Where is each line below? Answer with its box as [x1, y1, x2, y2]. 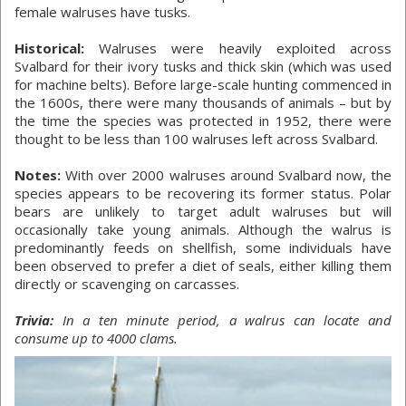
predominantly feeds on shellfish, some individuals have [14, 238, 391, 256]
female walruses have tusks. [14, 3, 190, 21]
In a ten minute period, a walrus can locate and [53, 311, 391, 329]
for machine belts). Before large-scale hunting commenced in [14, 75, 391, 93]
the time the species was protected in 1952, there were [14, 111, 391, 130]
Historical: [14, 39, 84, 57]
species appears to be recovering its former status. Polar [14, 184, 391, 202]
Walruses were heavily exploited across [84, 39, 391, 57]
